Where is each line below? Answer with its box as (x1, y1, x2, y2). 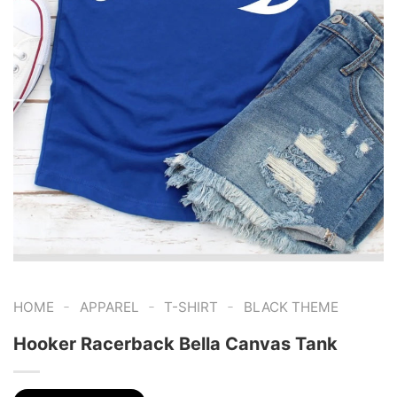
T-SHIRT (164, 298, 219, 315)
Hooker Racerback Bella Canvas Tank (13, 332, 338, 354)
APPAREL (79, 298, 139, 315)
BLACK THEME (243, 298, 339, 315)
